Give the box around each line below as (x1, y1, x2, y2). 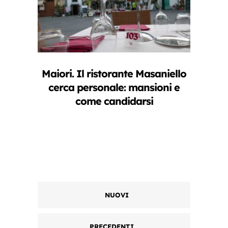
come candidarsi (75, 95, 153, 108)
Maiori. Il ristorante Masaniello (42, 67, 186, 80)
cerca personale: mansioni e (48, 81, 180, 94)
